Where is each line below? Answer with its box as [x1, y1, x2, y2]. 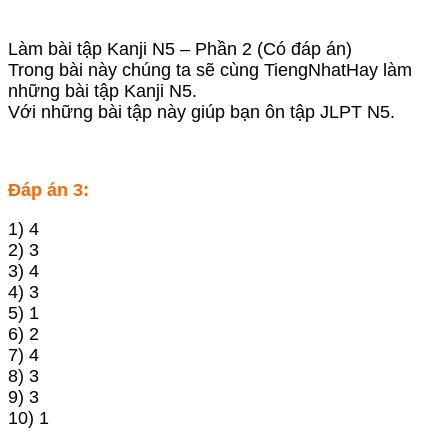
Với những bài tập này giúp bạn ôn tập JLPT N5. [8, 101, 395, 122]
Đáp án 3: [8, 179, 89, 200]
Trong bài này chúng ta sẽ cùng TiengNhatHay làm [8, 59, 412, 80]
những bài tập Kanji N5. [8, 80, 197, 101]
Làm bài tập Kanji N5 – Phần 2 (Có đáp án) [8, 38, 352, 59]
